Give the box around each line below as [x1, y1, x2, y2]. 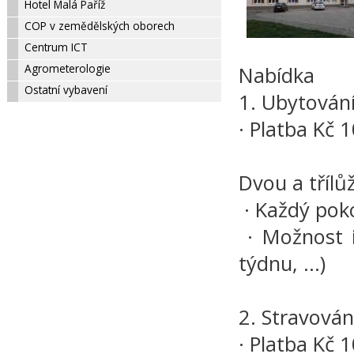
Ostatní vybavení [6, 82, 108, 98]
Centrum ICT [6, 40, 88, 55]
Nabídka [239, 62, 320, 89]
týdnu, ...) [239, 250, 331, 277]
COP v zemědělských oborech [6, 18, 175, 34]
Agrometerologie [6, 61, 111, 77]
